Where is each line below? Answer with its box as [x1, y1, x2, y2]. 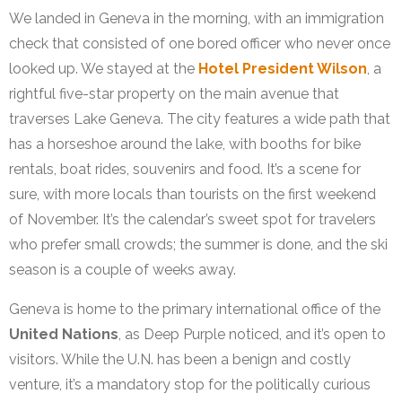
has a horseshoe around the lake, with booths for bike [9, 135, 361, 153]
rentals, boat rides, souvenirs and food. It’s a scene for [9, 161, 361, 179]
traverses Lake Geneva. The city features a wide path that [9, 110, 390, 128]
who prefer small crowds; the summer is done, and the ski [9, 236, 388, 254]
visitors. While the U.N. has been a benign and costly [9, 351, 351, 369]
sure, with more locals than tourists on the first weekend [9, 186, 376, 204]
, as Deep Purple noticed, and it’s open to [118, 326, 386, 344]
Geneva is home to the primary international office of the [9, 301, 380, 319]
